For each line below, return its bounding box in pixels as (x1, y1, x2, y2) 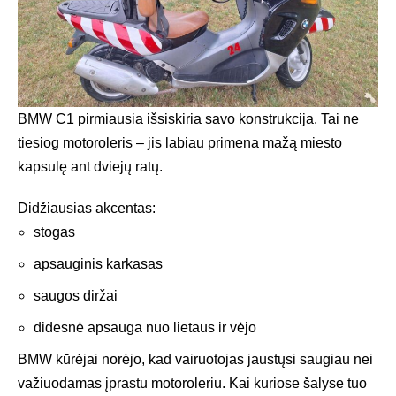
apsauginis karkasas (34, 255, 163, 271)
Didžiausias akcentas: (18, 200, 156, 216)
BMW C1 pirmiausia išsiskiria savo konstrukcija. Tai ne (18, 110, 359, 126)
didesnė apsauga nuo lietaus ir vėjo (34, 319, 256, 335)
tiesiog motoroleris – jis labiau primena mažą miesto (18, 134, 342, 150)
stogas (34, 224, 75, 240)
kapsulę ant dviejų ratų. (18, 158, 163, 174)
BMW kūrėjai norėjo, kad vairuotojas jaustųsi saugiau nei (18, 351, 373, 367)
